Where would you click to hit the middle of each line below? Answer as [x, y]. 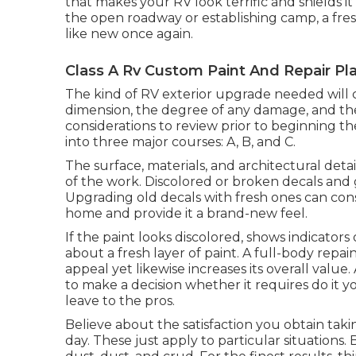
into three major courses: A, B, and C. [180, 142]
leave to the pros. [120, 301]
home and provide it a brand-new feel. [186, 213]
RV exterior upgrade [206, 94]
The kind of [103, 94]
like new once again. [129, 34]
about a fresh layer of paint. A [160, 253]
